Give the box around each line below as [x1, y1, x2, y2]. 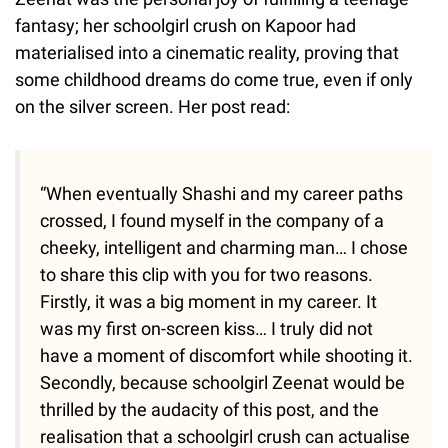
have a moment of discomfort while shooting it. [40, 345, 413, 367]
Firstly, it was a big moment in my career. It [40, 291, 377, 313]
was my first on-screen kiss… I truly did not [40, 318, 373, 340]
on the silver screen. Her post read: [15, 96, 290, 118]
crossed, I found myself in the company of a [40, 210, 384, 232]
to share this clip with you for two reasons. [40, 264, 373, 286]
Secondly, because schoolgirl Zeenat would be [40, 372, 405, 394]
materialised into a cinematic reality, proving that [15, 42, 399, 64]
